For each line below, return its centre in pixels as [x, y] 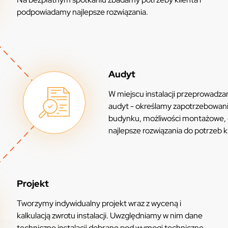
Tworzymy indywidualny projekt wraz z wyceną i [99, 204]
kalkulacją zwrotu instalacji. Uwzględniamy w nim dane [110, 216]
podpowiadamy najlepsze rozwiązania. [82, 12]
